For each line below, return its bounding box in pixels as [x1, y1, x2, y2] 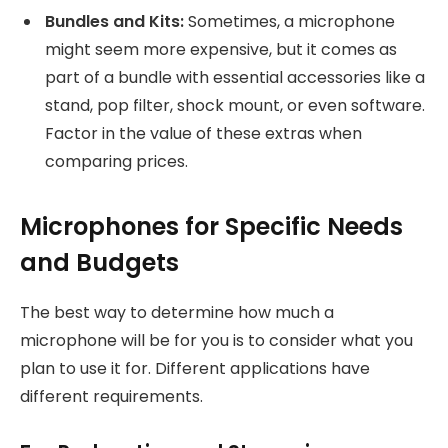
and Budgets [20, 245, 179, 279]
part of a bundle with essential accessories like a [45, 66, 425, 90]
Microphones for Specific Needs [20, 209, 403, 243]
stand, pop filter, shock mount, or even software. [45, 94, 425, 118]
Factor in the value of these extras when [45, 122, 362, 146]
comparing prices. [45, 150, 188, 174]
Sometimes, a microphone [184, 10, 395, 34]
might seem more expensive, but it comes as [45, 38, 397, 62]
